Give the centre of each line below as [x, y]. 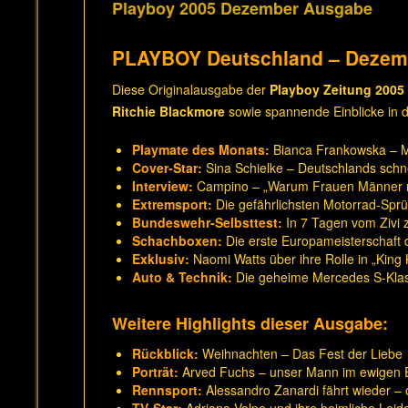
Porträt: [155, 372]
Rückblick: [165, 353]
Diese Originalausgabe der [191, 89]
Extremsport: [172, 204]
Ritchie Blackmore [168, 111]
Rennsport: [167, 390]
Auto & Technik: [182, 277]
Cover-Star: [167, 168]
